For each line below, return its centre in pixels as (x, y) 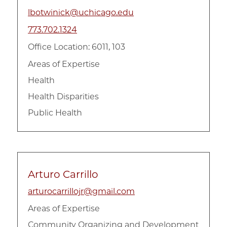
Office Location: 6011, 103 (77, 47)
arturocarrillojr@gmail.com (81, 191)
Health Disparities (63, 96)
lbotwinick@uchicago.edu (81, 12)
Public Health (55, 112)
